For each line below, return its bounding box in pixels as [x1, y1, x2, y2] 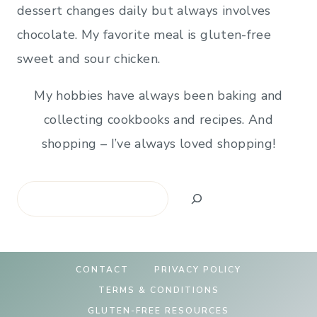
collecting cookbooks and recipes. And [43, 110, 274, 128]
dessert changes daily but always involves [17, 1, 271, 19]
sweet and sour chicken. [17, 50, 161, 67]
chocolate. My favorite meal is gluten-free [17, 25, 272, 43]
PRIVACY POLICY [154, 264, 241, 276]
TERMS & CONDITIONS [98, 284, 219, 296]
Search [16, 183, 57, 201]
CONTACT [76, 264, 129, 276]
